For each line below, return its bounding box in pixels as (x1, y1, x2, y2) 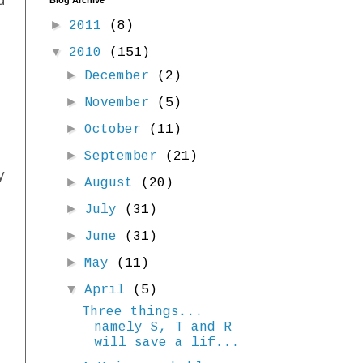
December (84, 69, 158, 84)
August (84, 176, 142, 191)
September (84, 149, 166, 164)
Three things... (81, 305, 203, 320)
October (84, 122, 150, 138)
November (84, 96, 158, 111)
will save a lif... (93, 335, 240, 351)
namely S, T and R (93, 320, 232, 335)
